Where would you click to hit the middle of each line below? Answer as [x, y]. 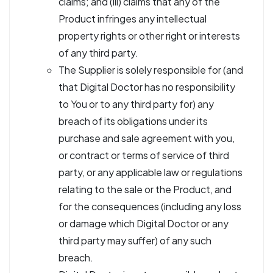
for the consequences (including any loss [150, 206]
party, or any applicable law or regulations [151, 172]
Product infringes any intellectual [133, 19]
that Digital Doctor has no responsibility [147, 87]
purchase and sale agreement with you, [147, 138]
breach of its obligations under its [133, 121]
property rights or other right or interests [149, 36]
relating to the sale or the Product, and [145, 189]
